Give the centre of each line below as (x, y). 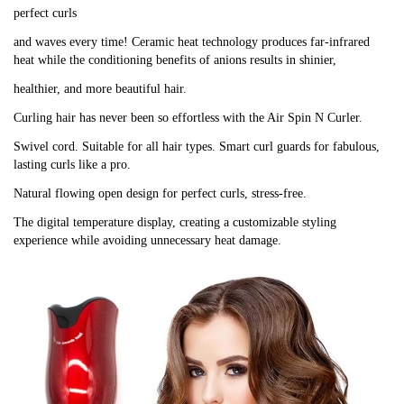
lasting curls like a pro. (72, 164)
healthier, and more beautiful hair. (100, 88)
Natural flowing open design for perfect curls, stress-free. (160, 193)
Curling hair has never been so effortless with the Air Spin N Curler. (188, 117)
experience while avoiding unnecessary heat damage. (147, 240)
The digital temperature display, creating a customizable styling (175, 222)
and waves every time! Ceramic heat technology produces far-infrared (192, 41)
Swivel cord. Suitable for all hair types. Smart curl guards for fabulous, (197, 146)
